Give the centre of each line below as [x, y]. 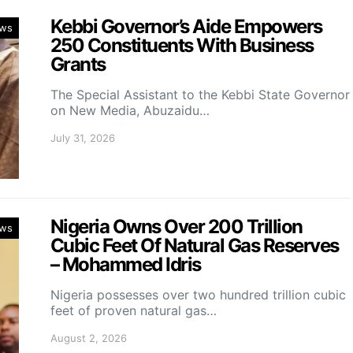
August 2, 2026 [89, 338]
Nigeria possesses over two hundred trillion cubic [198, 294]
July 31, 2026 [83, 137]
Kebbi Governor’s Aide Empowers [186, 26]
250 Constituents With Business [182, 45]
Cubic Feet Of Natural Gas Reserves [195, 245]
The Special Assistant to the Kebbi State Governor [200, 94]
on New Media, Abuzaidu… [130, 110]
